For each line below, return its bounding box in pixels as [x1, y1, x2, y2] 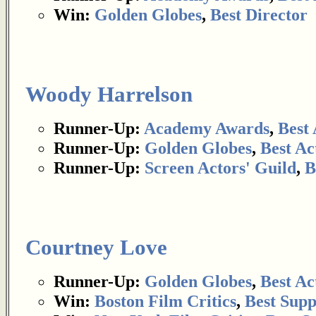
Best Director [210, 5, 308, 24]
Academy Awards [144, 119, 269, 138]
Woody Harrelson [25, 83, 193, 107]
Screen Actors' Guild [145, 158, 296, 177]
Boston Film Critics [95, 291, 236, 310]
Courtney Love [25, 236, 167, 260]
